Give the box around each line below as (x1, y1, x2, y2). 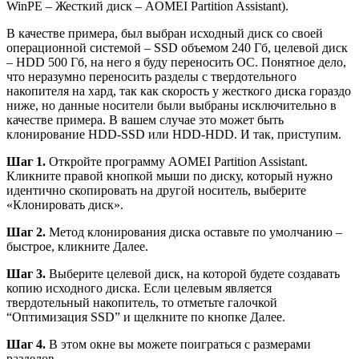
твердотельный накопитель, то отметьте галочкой (6, 296, 277, 310)
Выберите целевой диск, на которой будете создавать (46, 267, 340, 281)
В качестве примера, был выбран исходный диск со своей (6, 26, 323, 41)
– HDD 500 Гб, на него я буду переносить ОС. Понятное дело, (6, 55, 346, 70)
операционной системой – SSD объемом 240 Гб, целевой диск (6, 41, 348, 55)
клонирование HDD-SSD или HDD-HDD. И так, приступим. (6, 127, 341, 142)
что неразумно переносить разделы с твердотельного (6, 70, 296, 84)
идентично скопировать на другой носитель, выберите (6, 184, 306, 198)
